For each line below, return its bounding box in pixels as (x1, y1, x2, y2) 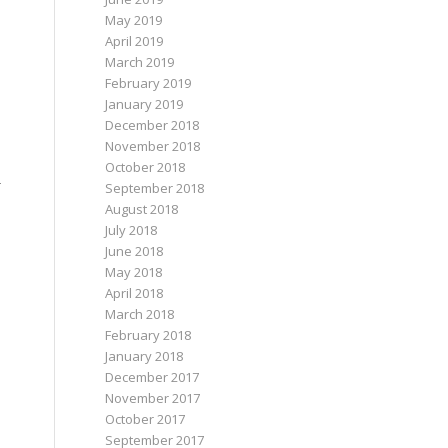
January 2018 (105, 347, 184, 365)
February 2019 (105, 74, 192, 92)
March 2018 (105, 305, 175, 323)
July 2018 (105, 221, 158, 239)
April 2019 (105, 32, 164, 50)
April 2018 (105, 284, 164, 302)
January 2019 (105, 95, 184, 113)
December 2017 (105, 368, 200, 386)
